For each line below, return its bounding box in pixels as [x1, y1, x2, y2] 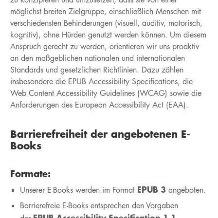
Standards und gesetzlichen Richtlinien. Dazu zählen [10, 65, 183, 75]
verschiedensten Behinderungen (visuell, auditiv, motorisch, [10, 18, 202, 28]
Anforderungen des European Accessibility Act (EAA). [10, 100, 191, 110]
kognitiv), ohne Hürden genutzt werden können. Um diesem [10, 30, 206, 40]
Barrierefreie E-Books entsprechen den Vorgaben [19, 200, 178, 211]
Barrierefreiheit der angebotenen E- [10, 127, 190, 140]
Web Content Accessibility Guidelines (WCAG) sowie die [10, 88, 201, 98]
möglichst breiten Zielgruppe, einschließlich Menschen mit [10, 6, 201, 17]
